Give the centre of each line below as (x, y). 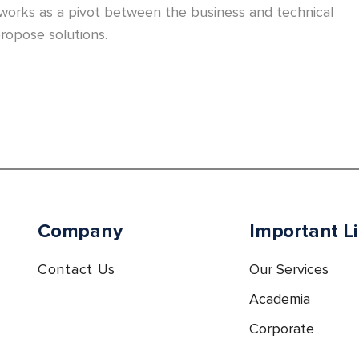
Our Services (289, 270)
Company (80, 232)
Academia (280, 299)
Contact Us (77, 270)
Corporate (282, 329)
